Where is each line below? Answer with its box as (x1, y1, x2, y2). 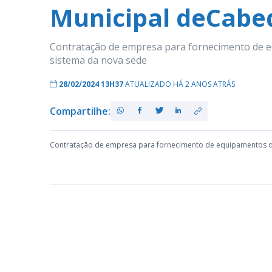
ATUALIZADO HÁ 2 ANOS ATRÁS (125, 78, 235, 89)
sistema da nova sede (50, 53, 147, 67)
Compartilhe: (50, 104, 110, 118)
